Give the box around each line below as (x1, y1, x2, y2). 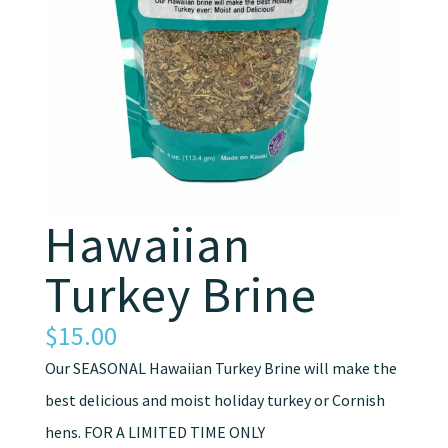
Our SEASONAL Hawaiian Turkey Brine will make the (44, 358, 397, 379)
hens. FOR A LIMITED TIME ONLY (44, 422, 265, 443)
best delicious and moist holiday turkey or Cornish (44, 390, 385, 411)
